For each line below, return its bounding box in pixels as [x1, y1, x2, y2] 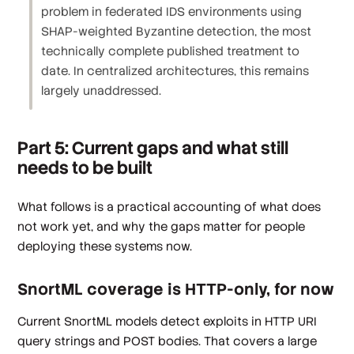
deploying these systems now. [17, 239, 193, 254]
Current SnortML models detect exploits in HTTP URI [17, 313, 318, 329]
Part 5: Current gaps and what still [17, 137, 289, 160]
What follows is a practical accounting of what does [17, 199, 322, 215]
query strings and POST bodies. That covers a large [17, 333, 318, 348]
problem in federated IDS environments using [41, 3, 303, 19]
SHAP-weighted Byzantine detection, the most [41, 23, 312, 39]
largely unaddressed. [41, 82, 162, 98]
